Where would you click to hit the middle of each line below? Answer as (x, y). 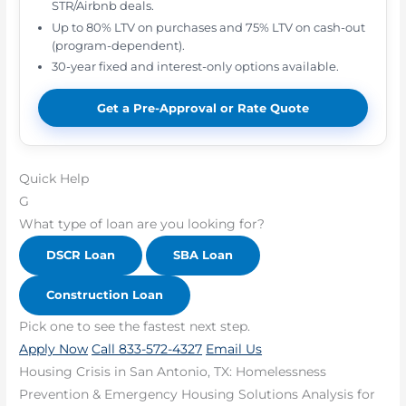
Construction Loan (105, 295)
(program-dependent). (119, 45)
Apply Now (54, 348)
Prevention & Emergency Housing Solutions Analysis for (198, 394)
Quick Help (54, 178)
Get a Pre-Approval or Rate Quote (203, 107)
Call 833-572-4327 (147, 348)
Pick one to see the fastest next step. (135, 326)
